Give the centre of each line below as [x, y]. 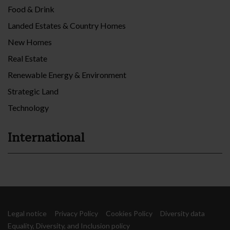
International [46, 138]
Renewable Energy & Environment [67, 75]
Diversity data [183, 214]
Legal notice [27, 214]
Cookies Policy [129, 214]
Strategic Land [33, 91]
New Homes [30, 42]
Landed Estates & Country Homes [67, 26]
